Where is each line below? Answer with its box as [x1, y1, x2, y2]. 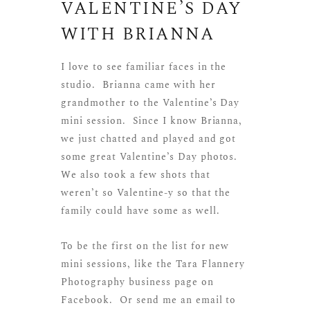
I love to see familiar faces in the [61, 60, 227, 75]
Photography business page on [61, 275, 214, 290]
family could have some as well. [61, 203, 220, 219]
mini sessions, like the [61, 257, 176, 272]
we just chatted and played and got [61, 131, 237, 147]
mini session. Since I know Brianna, [61, 113, 243, 129]
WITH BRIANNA [61, 21, 215, 48]
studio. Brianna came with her [61, 77, 216, 93]
